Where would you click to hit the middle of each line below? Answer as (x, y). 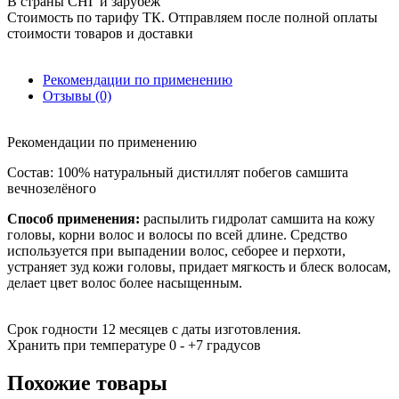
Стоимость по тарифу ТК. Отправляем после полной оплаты (192, 17)
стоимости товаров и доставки (100, 33)
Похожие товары (87, 383)
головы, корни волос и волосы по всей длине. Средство (177, 234)
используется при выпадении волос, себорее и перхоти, (176, 250)
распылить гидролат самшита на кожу (257, 218)
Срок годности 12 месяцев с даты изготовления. (154, 329)
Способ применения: (73, 218)
